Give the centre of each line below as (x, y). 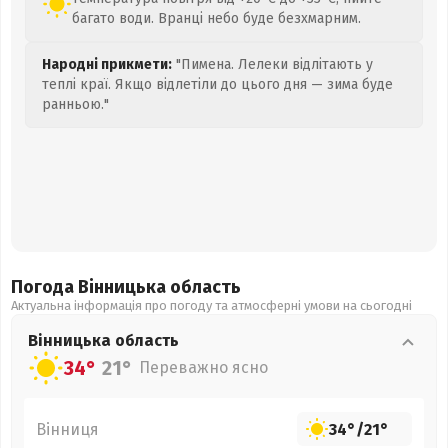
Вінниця (67, 429)
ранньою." (75, 104)
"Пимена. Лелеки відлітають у (272, 64)
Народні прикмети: (107, 64)
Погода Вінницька (90, 287)
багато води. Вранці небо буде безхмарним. (216, 18)
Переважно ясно (203, 367)
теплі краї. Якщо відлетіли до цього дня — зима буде (217, 84)
